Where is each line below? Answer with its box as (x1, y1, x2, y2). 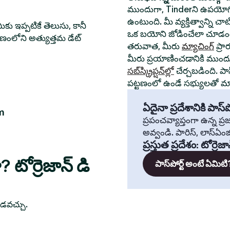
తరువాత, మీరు (127, 41, 182, 51)
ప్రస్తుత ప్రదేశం (143, 139, 196, 151)
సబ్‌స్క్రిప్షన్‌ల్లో (127, 66, 174, 76)
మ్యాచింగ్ (182, 41, 214, 51)
